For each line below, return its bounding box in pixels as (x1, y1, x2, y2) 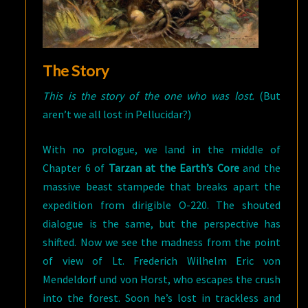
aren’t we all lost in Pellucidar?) (43, 107, 192, 122)
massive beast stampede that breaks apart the (43, 179, 280, 194)
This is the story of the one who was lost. (43, 89, 259, 103)
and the (239, 161, 281, 175)
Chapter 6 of (43, 161, 109, 175)
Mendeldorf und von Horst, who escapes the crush (43, 272, 280, 287)
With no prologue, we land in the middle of (43, 142, 280, 157)
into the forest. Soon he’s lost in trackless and (43, 291, 280, 305)
